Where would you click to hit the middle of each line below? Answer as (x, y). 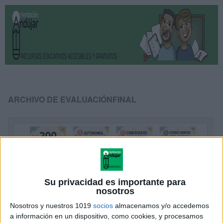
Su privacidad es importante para (115, 182)
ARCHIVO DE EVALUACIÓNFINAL (72, 99)
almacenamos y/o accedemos (161, 206)
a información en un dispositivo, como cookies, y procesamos (107, 216)
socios (103, 206)
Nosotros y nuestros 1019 (52, 206)
